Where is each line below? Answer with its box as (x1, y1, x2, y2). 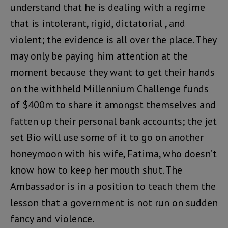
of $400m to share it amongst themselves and (10, 98, 216, 112)
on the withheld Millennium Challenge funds (10, 82, 209, 96)
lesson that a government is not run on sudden (10, 196, 218, 210)
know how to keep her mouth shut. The (10, 163, 182, 177)
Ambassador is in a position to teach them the (10, 180, 216, 193)
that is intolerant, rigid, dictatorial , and (10, 17, 185, 31)
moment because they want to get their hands (10, 66, 215, 79)
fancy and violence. (10, 212, 94, 226)
